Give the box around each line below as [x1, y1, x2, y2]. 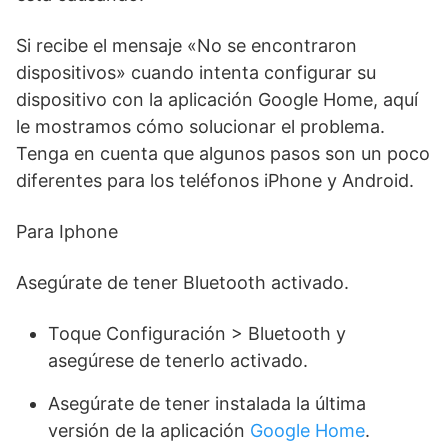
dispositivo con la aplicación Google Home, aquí [16, 89, 418, 110]
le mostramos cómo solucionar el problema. [16, 116, 385, 137]
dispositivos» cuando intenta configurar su [16, 62, 376, 83]
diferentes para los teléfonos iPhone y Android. [16, 170, 414, 191]
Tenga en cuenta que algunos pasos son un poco [16, 143, 430, 164]
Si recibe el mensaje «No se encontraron [16, 35, 357, 56]
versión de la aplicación [48, 420, 250, 441]
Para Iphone [16, 221, 118, 242]
